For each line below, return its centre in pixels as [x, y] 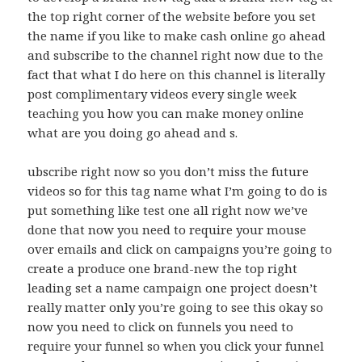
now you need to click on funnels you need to [161, 327]
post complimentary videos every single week [162, 94]
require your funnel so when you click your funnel [176, 346]
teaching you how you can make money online [166, 114]
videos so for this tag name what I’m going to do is [178, 191]
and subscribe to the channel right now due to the [176, 55]
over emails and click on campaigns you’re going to [180, 249]
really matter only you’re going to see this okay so [176, 307]
